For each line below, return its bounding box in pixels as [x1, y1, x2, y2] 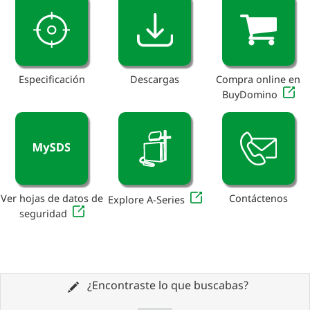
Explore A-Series [107, 192, 185, 206]
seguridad [19, 206, 67, 220]
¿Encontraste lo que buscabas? [84, 277, 248, 293]
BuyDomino [221, 88, 277, 102]
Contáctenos [228, 191, 288, 205]
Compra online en [216, 73, 301, 86]
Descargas [130, 73, 180, 86]
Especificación [18, 73, 85, 86]
